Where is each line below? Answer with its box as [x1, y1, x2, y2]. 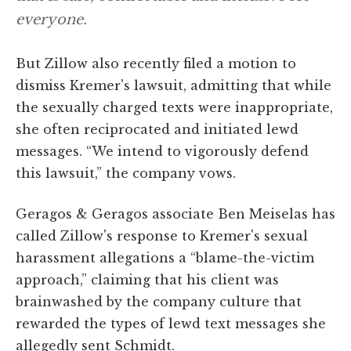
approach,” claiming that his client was [16, 271, 279, 288]
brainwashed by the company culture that [16, 293, 302, 309]
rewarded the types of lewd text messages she [16, 315, 326, 331]
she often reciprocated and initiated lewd [16, 121, 299, 137]
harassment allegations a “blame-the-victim [16, 249, 314, 266]
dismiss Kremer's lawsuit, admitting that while [16, 77, 331, 93]
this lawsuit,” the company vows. [16, 165, 236, 181]
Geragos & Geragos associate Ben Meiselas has [16, 205, 335, 222]
